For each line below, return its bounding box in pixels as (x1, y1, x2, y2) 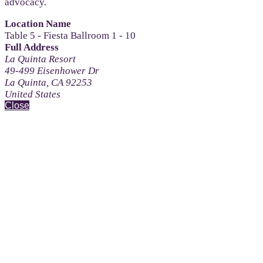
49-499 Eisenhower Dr (5, 65, 99, 76)
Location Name (5, 18, 71, 29)
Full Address (5, 41, 59, 53)
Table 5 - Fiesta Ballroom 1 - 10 (5, 29, 136, 41)
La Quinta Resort (5, 53, 76, 65)
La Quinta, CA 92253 (5, 76, 92, 88)
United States (5, 88, 60, 100)
